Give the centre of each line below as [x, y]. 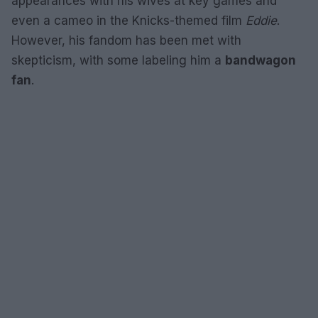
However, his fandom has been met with [126, 40]
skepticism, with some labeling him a [118, 60]
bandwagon [261, 60]
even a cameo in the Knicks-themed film [128, 21]
